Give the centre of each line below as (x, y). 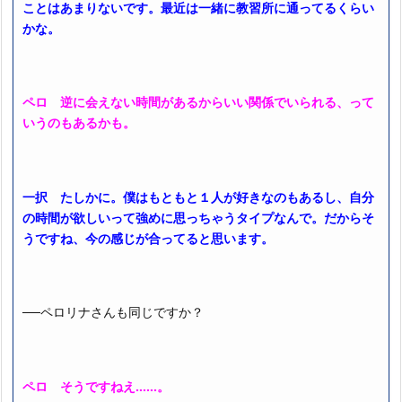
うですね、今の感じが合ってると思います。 (148, 238)
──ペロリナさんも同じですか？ (113, 312)
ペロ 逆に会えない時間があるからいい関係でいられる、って (198, 102)
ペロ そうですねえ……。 (96, 386)
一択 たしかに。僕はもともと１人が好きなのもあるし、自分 (198, 197)
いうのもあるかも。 (79, 123)
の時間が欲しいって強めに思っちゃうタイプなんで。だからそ (198, 217)
